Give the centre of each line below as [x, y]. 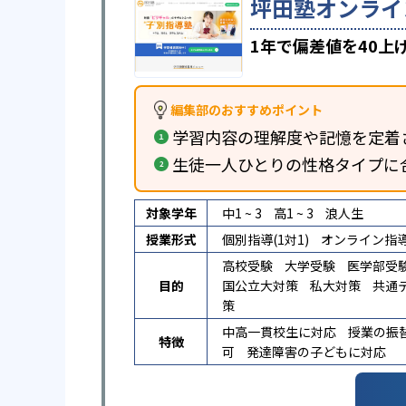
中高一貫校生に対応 [279, 332]
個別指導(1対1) [266, 239]
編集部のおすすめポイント [246, 110]
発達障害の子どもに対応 [316, 352]
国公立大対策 [260, 285]
